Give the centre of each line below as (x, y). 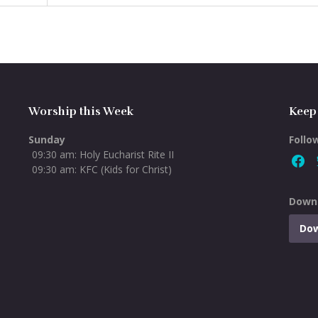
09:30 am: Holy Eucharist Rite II (103, 154)
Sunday (47, 139)
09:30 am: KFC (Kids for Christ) (102, 169)
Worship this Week (81, 111)
